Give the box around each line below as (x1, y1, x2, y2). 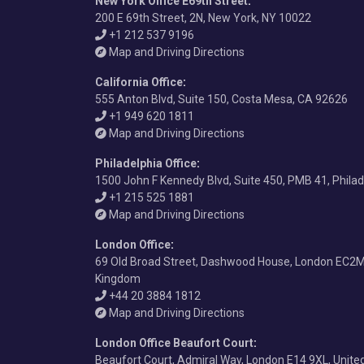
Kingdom (95, 271, 141, 285)
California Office (95, 75, 183, 89)
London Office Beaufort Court (95, 336, 253, 349)
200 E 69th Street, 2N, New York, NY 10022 (95, 11, 311, 24)
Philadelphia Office (95, 156, 197, 170)
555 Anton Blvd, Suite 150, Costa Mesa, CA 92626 (95, 92, 348, 106)
